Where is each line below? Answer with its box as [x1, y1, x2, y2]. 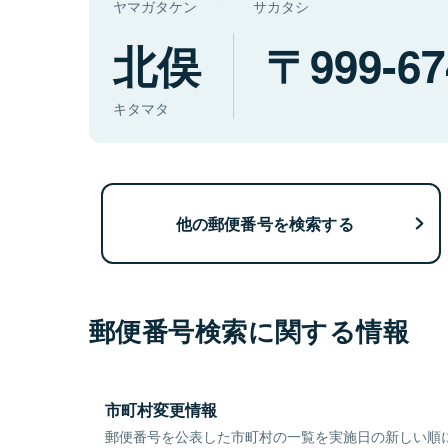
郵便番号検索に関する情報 [89, 312, 410, 350]
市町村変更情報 [105, 398, 217, 422]
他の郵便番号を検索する [175, 211, 354, 235]
